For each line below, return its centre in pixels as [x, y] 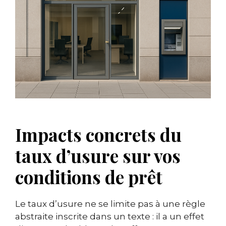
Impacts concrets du [98, 135]
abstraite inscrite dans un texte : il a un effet [110, 217]
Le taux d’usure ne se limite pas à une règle [110, 204]
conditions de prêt [89, 177]
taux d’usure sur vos [98, 156]
